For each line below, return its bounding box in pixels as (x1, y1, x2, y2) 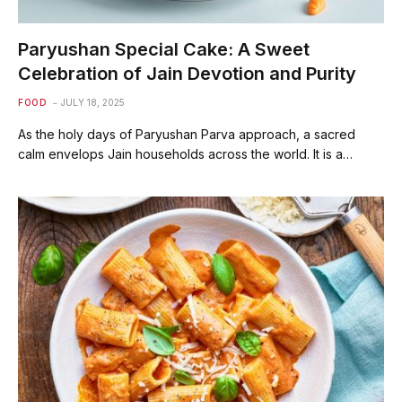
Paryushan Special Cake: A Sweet (18, 39, 310, 60)
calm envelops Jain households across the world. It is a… (18, 146, 353, 162)
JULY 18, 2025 (61, 97, 125, 108)
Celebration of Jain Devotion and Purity (18, 63, 356, 84)
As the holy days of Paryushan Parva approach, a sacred (18, 127, 355, 142)
